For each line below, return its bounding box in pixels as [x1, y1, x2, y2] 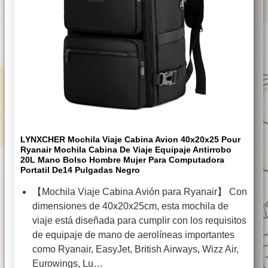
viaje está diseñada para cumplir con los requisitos [32, 215, 246, 226]
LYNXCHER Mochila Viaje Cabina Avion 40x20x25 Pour [20, 135, 240, 145]
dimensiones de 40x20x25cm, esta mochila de [32, 201, 229, 212]
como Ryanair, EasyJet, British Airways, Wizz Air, [32, 244, 239, 255]
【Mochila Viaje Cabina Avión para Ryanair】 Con [32, 187, 247, 197]
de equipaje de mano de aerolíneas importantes [32, 230, 234, 240]
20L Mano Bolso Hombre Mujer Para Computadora [20, 155, 224, 165]
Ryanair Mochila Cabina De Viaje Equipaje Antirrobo [20, 145, 232, 155]
